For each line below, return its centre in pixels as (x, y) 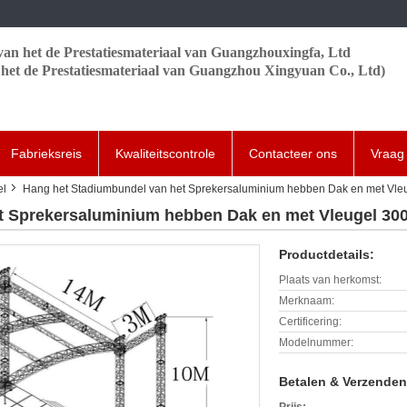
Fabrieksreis (46, 154)
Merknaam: (307, 301)
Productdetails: (327, 254)
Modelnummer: (316, 342)
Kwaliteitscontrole (165, 154)
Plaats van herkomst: (330, 280)
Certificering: (310, 322)
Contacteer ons (293, 154)
